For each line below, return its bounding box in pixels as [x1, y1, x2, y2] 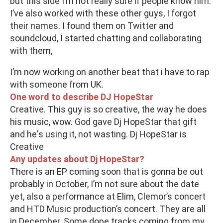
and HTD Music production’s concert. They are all [10, 203, 206, 214]
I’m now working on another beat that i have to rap [10, 66, 210, 77]
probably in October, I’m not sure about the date [10, 178, 199, 189]
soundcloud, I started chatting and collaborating [10, 32, 202, 43]
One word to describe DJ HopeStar [10, 91, 153, 102]
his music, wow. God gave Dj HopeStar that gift [10, 116, 197, 127]
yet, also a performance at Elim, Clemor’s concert [10, 191, 206, 202]
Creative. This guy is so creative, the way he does [10, 104, 207, 114]
